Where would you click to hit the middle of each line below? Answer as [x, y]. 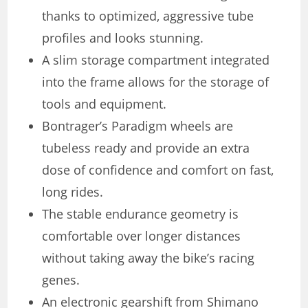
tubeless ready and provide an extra [146, 148]
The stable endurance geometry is [141, 214]
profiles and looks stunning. [123, 38]
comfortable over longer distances [142, 236]
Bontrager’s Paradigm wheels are [138, 126]
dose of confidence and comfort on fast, [158, 170]
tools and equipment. [104, 104]
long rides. [73, 192]
